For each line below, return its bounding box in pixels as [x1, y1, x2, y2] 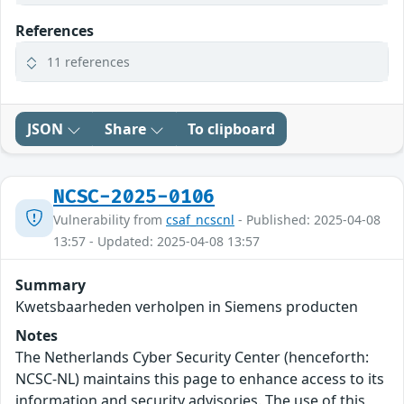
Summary [15, 275, 86, 296]
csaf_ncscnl [166, 211, 234, 229]
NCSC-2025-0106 [53, 186, 216, 209]
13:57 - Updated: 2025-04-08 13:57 [53, 233, 260, 251]
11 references [47, 53, 130, 71]
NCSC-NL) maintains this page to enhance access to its [15, 369, 384, 390]
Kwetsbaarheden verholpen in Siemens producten [15, 297, 358, 317]
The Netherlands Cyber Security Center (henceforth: [15, 347, 369, 368]
